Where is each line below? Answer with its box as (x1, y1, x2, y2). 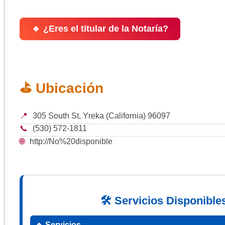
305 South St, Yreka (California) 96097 (33, 111, 170, 121)
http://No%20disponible (30, 137, 113, 146)
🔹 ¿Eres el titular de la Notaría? (32, 24, 168, 34)
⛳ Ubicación (20, 80, 103, 96)
